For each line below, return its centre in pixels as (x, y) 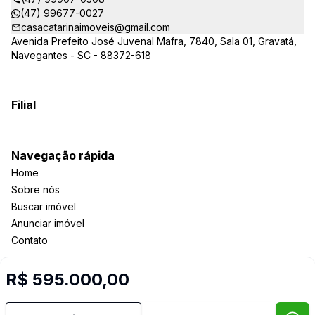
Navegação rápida (63, 155)
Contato (30, 240)
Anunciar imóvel (48, 223)
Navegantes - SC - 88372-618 (81, 55)
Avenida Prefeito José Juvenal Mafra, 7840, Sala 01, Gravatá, (154, 41)
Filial (24, 105)
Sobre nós (36, 189)
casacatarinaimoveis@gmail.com (96, 27)
